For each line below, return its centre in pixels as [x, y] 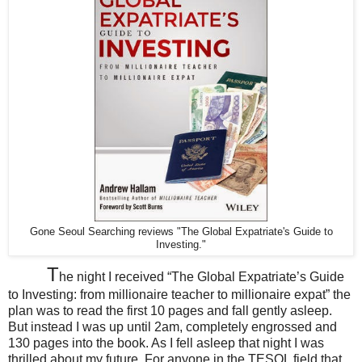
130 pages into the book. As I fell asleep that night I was [166, 343]
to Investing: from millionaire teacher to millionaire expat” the [179, 295]
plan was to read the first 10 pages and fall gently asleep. [170, 311]
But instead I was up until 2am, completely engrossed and [173, 327]
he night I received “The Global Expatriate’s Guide [202, 277]
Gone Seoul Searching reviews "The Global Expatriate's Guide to [181, 232]
